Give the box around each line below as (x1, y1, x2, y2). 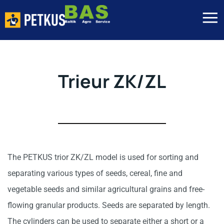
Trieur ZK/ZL (58, 69, 166, 93)
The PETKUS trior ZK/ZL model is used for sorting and (7, 152, 198, 162)
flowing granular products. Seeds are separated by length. (7, 200, 210, 210)
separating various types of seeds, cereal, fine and (7, 168, 182, 178)
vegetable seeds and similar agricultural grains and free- (7, 184, 204, 194)
